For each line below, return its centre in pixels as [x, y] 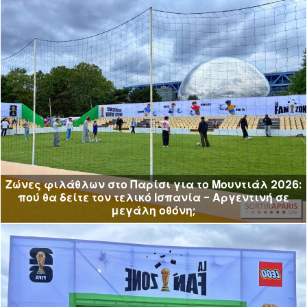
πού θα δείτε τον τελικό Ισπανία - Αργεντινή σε [153, 197]
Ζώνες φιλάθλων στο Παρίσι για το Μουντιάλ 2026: [153, 184]
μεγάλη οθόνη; [153, 210]
